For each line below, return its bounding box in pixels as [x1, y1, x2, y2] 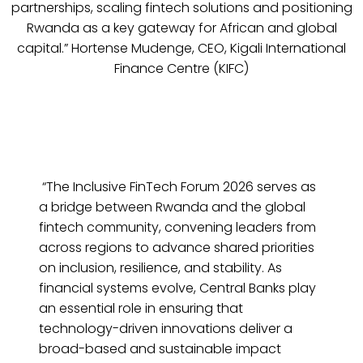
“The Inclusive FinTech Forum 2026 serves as [39, 177, 316, 197]
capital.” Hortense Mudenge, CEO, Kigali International [17, 39, 346, 58]
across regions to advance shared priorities [39, 238, 314, 258]
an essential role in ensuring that [39, 299, 243, 318]
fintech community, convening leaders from [39, 218, 316, 237]
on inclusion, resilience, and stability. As [39, 258, 282, 278]
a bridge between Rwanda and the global [39, 198, 305, 217]
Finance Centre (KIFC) [114, 59, 249, 79]
